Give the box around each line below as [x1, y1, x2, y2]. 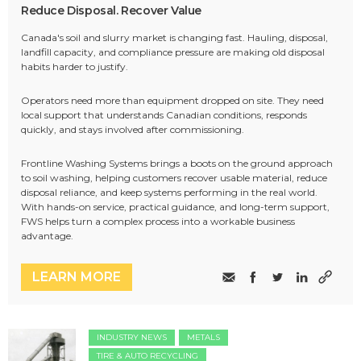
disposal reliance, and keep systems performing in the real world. [21, 186, 317, 199]
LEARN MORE [32, 269, 121, 285]
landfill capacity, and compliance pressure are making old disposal [21, 46, 325, 59]
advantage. [21, 230, 73, 243]
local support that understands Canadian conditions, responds [21, 109, 307, 122]
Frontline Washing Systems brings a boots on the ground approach [21, 157, 333, 170]
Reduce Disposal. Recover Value [21, 3, 201, 19]
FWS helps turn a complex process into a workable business [21, 215, 295, 228]
